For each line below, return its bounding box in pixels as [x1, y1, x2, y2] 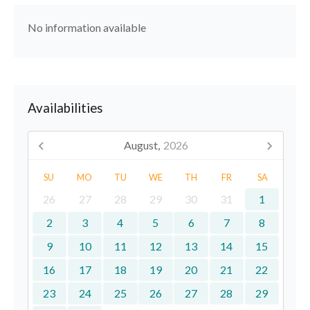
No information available [28, 21, 146, 34]
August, [123, 138, 160, 152]
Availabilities [28, 100, 103, 116]
